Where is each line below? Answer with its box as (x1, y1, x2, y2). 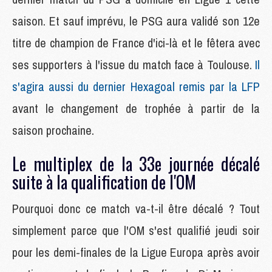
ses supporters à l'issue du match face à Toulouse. (12, 56, 255, 73)
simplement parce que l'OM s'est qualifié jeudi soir (12, 222, 260, 239)
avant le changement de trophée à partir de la (12, 100, 260, 117)
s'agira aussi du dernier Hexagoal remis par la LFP (12, 78, 260, 95)
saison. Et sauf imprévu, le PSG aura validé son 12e (12, 12, 260, 29)
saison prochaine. (12, 121, 94, 138)
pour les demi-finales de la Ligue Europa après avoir (12, 243, 260, 260)
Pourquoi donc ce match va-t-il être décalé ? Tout (12, 200, 260, 217)
